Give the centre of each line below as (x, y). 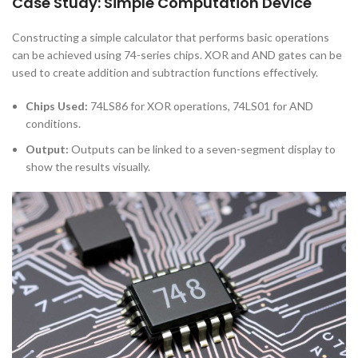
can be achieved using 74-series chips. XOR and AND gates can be (177, 55)
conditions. (53, 123)
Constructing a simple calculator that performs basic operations (171, 37)
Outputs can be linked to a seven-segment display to (202, 149)
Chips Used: (57, 106)
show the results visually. (88, 167)
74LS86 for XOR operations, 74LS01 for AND (201, 106)
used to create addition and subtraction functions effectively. (165, 72)
